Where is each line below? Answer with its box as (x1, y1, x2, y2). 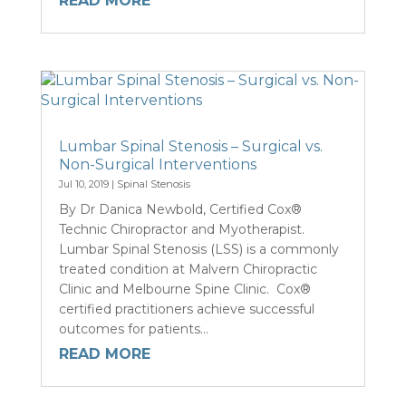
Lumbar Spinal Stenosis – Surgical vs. (58, 137, 323, 155)
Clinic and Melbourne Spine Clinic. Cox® (58, 280, 311, 297)
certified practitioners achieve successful (58, 300, 314, 317)
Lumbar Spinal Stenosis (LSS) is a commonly (58, 240, 339, 257)
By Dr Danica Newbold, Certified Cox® (58, 200, 302, 217)
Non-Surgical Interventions (58, 155, 256, 173)
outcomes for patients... (58, 320, 208, 337)
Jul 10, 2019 (58, 177, 109, 190)
